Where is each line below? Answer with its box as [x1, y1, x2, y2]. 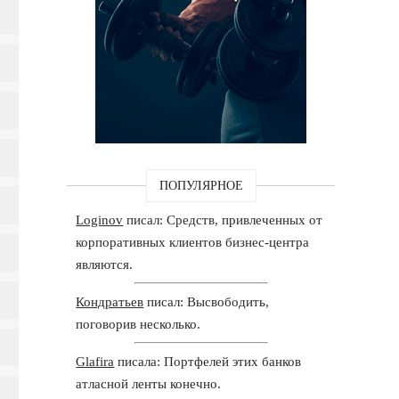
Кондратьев [76, 294, 144, 309]
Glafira [76, 354, 115, 369]
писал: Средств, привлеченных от [123, 212, 323, 227]
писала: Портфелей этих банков [114, 354, 302, 369]
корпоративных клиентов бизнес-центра [76, 234, 310, 249]
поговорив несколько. [76, 316, 201, 331]
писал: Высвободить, [143, 294, 270, 309]
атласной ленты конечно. [76, 376, 222, 391]
